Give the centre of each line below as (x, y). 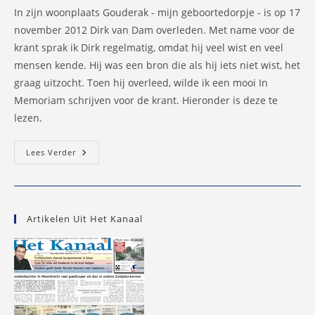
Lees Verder (51, 152)
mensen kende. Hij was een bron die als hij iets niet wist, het (157, 65)
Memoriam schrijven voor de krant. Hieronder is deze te (146, 100)
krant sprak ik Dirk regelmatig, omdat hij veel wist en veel (149, 47)
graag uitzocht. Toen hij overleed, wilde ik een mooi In (141, 82)
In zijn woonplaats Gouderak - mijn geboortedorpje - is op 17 (157, 12)
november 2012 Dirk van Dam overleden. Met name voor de (154, 30)
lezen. (28, 117)
